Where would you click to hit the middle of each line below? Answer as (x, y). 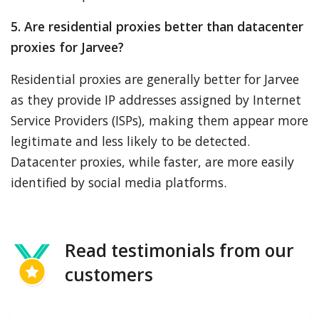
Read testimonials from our (179, 250)
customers (109, 274)
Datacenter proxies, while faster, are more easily (152, 162)
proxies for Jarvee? (67, 47)
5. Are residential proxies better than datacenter (157, 26)
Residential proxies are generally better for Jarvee (155, 79)
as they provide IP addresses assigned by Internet (156, 100)
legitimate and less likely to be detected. (130, 141)
